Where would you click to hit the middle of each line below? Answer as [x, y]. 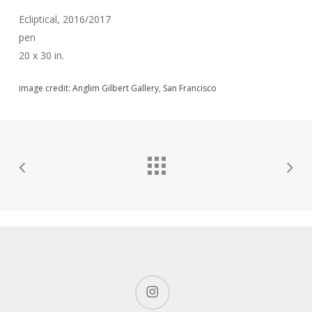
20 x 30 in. [41, 55]
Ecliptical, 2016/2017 [64, 19]
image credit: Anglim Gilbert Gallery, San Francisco [117, 88]
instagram [154, 282]
